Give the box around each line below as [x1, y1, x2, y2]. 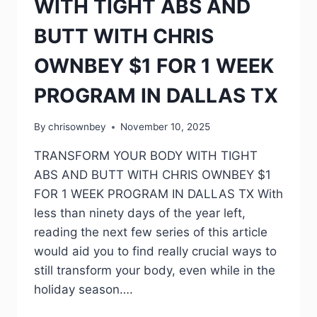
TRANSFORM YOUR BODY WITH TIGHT [34, 149, 258, 163]
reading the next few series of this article [34, 225, 267, 240]
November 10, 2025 [120, 121, 211, 133]
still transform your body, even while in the [34, 263, 275, 278]
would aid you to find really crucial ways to [34, 244, 277, 259]
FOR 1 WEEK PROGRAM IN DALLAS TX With [34, 187, 283, 202]
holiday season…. [34, 282, 133, 297]
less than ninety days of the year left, [34, 206, 246, 221]
